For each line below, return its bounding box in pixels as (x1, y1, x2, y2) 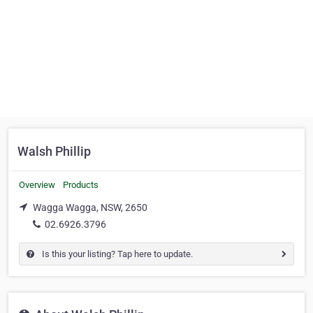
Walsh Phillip (17, 144, 91, 159)
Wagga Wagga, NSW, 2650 (33, 202, 147, 213)
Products (63, 180, 99, 190)
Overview (19, 180, 55, 190)
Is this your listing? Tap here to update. (40, 248, 193, 259)
